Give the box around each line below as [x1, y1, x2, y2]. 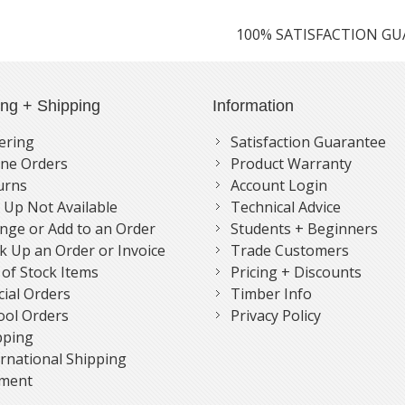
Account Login [231, 175, 328, 195]
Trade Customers [231, 240, 350, 260]
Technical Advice [231, 197, 342, 217]
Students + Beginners [231, 219, 379, 239]
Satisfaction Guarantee [231, 132, 387, 152]
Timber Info [231, 284, 313, 304]
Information [212, 97, 295, 115]
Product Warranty [231, 154, 353, 174]
